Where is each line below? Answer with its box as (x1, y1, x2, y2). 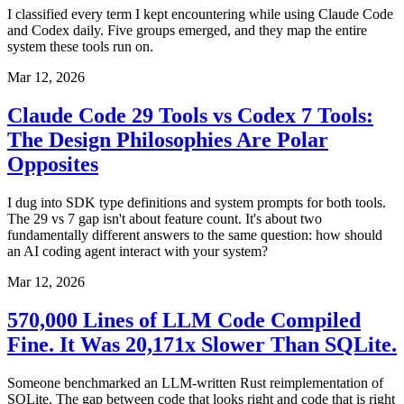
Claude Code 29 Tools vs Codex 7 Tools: (7, 104, 373, 128)
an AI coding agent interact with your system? (7, 243, 268, 260)
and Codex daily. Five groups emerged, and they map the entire (7, 23, 367, 39)
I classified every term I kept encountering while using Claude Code (7, 6, 393, 23)
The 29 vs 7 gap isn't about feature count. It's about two (7, 211, 322, 227)
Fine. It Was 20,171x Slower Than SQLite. (7, 333, 397, 357)
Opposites (7, 152, 98, 177)
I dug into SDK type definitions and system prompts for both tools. (7, 195, 386, 211)
